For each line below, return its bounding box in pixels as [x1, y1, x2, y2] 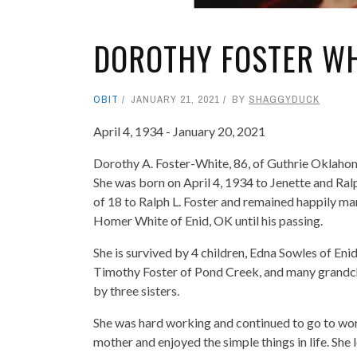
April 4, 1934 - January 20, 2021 [93, 123, 265, 139]
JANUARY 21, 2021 [131, 92, 220, 106]
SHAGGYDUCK [249, 92, 320, 106]
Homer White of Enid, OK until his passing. [93, 212, 323, 228]
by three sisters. [93, 282, 179, 298]
